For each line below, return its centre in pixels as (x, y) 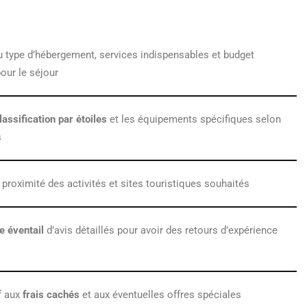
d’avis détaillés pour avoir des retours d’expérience (161, 230)
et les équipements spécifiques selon (194, 119)
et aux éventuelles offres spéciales (160, 295)
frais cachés (51, 295)
